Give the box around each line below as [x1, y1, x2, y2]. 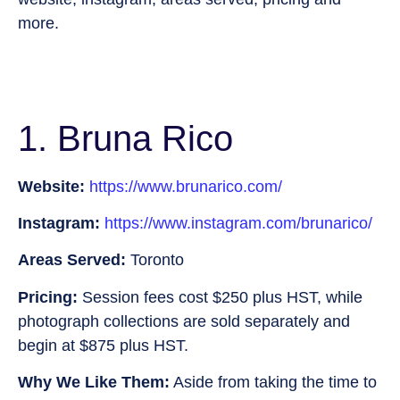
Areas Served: [18, 251, 126, 270]
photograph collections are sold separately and [18, 312, 350, 330]
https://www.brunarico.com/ [89, 177, 282, 196]
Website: [18, 177, 85, 196]
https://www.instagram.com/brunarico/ [104, 214, 372, 233]
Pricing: [18, 287, 78, 306]
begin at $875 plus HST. [18, 336, 193, 354]
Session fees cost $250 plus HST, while [78, 287, 362, 306]
